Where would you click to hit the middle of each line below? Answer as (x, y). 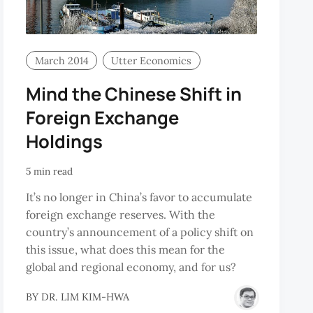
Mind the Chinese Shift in (134, 94)
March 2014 (61, 60)
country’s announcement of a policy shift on (140, 232)
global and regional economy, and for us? (131, 267)
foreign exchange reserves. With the (121, 214)
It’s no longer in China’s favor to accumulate (139, 197)
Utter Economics (152, 60)
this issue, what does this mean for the (126, 249)
